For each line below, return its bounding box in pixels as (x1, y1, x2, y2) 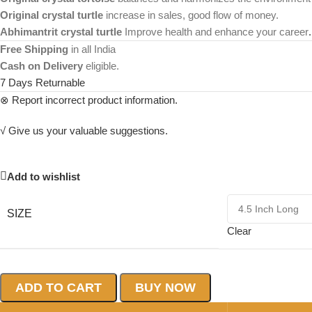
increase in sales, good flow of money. (103, 9, 279, 22)
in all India (71, 43, 116, 56)
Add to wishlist (7, 170, 80, 182)
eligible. (83, 60, 119, 72)
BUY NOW (135, 281, 196, 295)
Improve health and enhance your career (125, 26, 309, 38)
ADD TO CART (15, 281, 102, 295)
